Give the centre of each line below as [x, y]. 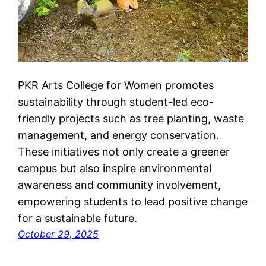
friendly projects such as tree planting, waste [131, 119]
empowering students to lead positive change [133, 202]
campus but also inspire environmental [115, 169]
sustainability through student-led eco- [116, 102]
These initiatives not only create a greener [124, 152]
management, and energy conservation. [119, 135]
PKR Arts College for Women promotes [116, 85]
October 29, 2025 [58, 234]
